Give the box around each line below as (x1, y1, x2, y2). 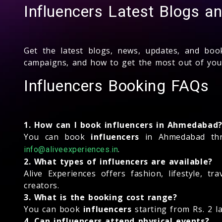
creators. (24, 179, 59, 191)
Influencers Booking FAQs (24, 76, 209, 95)
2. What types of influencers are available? (24, 156, 213, 167)
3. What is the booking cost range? (24, 191, 177, 203)
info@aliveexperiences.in (24, 144, 118, 154)
